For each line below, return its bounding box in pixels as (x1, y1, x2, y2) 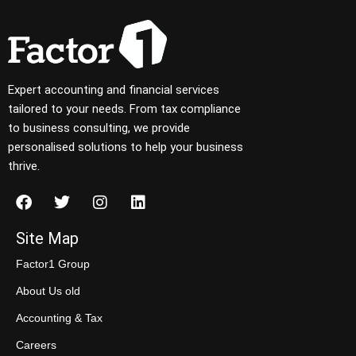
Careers (16, 339, 56, 351)
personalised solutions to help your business (8, 139, 243, 154)
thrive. (8, 158, 40, 173)
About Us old (16, 284, 80, 297)
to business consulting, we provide (8, 120, 190, 135)
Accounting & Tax (16, 311, 103, 324)
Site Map (16, 229, 79, 248)
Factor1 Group (16, 257, 90, 270)
